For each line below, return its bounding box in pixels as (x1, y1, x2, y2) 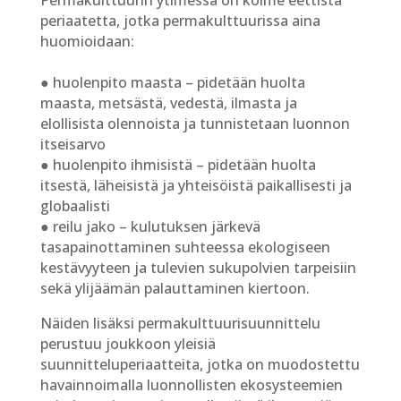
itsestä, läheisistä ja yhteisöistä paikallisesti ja (39, 175, 352, 195)
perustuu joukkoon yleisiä (39, 333, 216, 354)
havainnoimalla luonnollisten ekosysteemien (39, 374, 343, 395)
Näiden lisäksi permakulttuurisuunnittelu (39, 312, 320, 333)
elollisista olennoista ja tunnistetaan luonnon (39, 113, 350, 133)
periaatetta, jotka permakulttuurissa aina (39, 10, 320, 30)
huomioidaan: (39, 30, 134, 51)
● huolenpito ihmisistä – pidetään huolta (39, 154, 316, 175)
